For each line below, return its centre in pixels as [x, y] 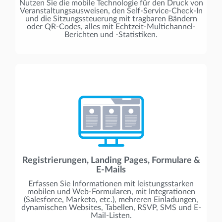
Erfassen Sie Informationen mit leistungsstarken [111, 184]
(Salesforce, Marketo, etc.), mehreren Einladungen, [111, 199]
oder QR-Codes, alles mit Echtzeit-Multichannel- [111, 27]
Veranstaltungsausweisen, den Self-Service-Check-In [111, 11]
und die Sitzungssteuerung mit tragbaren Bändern [111, 19]
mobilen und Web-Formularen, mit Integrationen [111, 192]
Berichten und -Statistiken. [111, 34]
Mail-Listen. [111, 215]
